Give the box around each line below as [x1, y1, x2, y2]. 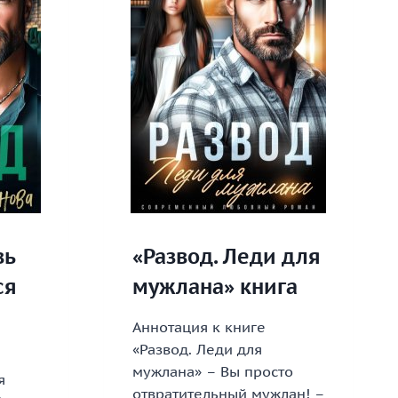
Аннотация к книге [131, 318, 266, 337]
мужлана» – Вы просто [131, 362, 293, 381]
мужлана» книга [131, 274, 298, 300]
